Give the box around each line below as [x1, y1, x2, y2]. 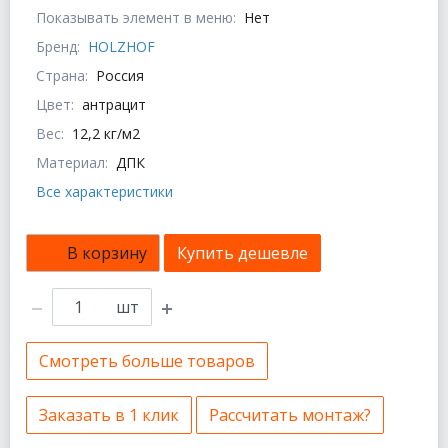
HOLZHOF [88, 37, 155, 57]
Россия [96, 66, 144, 86]
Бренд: [36, 37, 80, 57]
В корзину [67, 242, 147, 265]
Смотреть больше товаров [39, 350, 255, 373]
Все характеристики [36, 182, 173, 202]
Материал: [36, 153, 108, 173]
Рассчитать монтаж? [209, 404, 371, 427]
